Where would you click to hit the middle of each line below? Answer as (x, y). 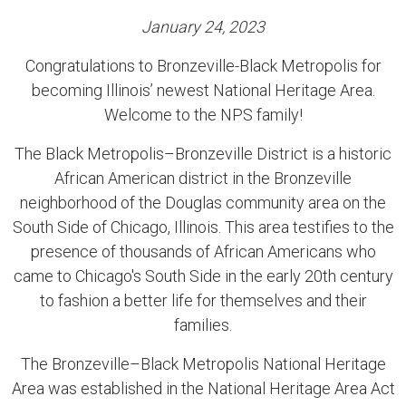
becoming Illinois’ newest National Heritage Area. (203, 90)
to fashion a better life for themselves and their (203, 300)
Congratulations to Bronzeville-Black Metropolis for (203, 66)
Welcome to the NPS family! (203, 115)
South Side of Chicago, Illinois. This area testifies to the (203, 227)
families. (203, 325)
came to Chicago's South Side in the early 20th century (203, 276)
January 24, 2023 (203, 27)
